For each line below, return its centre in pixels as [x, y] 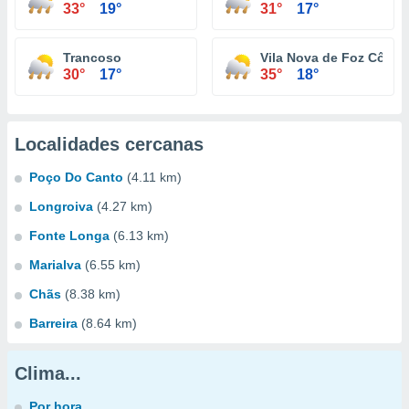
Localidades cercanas [109, 144]
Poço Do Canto [76, 177]
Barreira [53, 323]
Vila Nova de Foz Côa [326, 58]
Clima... [48, 373]
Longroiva [61, 206]
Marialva [55, 265]
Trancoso [92, 58]
